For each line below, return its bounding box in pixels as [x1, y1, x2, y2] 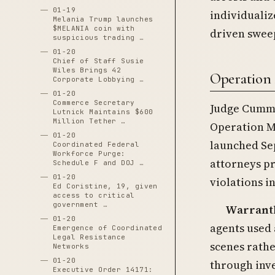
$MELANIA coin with [52, 24, 135, 33]
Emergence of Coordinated [52, 223, 163, 232]
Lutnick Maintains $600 [52, 107, 153, 116]
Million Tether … [52, 117, 126, 125]
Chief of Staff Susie [52, 56, 144, 65]
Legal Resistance [52, 233, 126, 241]
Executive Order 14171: [52, 265, 153, 274]
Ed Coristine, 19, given [52, 182, 158, 190]
